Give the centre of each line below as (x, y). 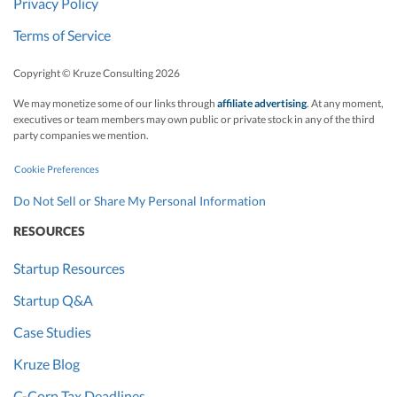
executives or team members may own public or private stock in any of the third (194, 120)
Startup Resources (69, 268)
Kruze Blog (47, 363)
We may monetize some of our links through (115, 104)
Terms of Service (62, 35)
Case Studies (52, 331)
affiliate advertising (262, 104)
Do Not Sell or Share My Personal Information (140, 200)
